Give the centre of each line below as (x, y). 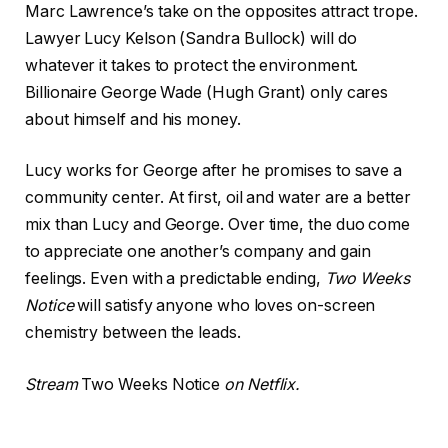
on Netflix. (262, 384)
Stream (51, 384)
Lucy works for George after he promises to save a (214, 171)
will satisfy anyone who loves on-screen (224, 306)
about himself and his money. (133, 119)
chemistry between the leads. (133, 333)
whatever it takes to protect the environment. (192, 65)
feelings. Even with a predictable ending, (175, 279)
